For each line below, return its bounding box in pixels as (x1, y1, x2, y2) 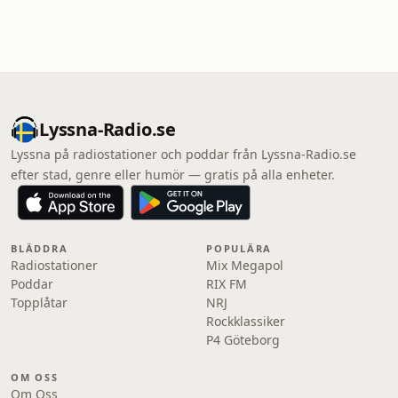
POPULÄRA (206, 242, 273, 255)
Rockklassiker (206, 313, 285, 330)
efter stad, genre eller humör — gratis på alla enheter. (11, 166, 335, 183)
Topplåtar (11, 294, 68, 311)
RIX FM (206, 275, 247, 292)
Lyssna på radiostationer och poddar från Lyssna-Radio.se (11, 146, 356, 163)
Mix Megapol (206, 257, 283, 274)
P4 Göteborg (206, 331, 280, 348)
